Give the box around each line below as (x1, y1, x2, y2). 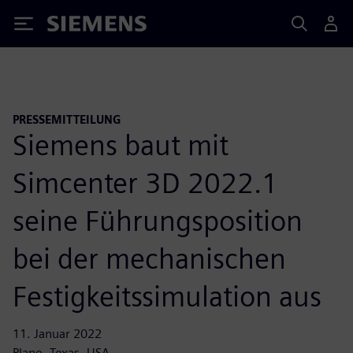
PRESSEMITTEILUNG (13, 113, 121, 126)
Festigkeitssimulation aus (13, 278, 321, 314)
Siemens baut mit (13, 127, 229, 162)
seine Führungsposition (13, 203, 303, 238)
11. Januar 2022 (13, 325, 102, 341)
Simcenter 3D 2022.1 (13, 165, 278, 200)
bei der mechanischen (13, 240, 286, 276)
